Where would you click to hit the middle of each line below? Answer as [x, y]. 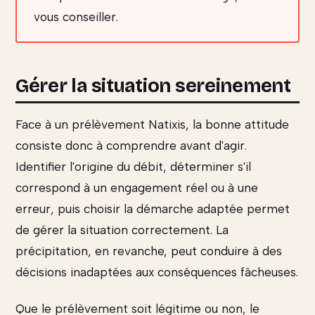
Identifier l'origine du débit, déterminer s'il [133, 167]
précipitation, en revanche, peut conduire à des [149, 251]
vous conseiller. [76, 17]
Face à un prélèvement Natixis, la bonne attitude [152, 125]
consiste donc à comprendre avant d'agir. [131, 146]
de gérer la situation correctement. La [122, 230]
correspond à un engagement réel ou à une [137, 188]
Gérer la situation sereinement [153, 86]
